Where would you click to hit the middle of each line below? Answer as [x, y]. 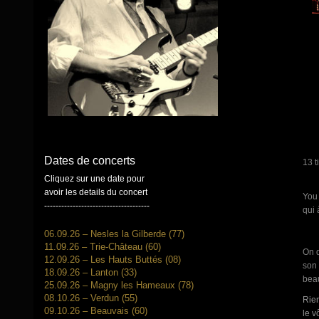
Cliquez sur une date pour [94, 179]
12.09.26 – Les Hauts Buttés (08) [113, 260]
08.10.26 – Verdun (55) [91, 298]
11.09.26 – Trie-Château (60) [103, 247]
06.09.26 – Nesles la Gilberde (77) [114, 234]
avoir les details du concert [96, 193]
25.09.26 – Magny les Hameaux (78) [119, 286]
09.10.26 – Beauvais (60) [96, 311]
